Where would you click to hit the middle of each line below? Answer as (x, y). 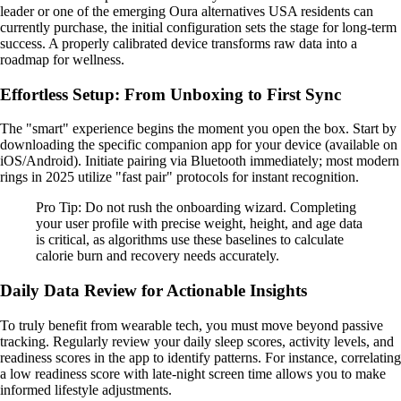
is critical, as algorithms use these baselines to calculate (190, 240)
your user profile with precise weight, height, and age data (199, 224)
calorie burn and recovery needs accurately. (158, 256)
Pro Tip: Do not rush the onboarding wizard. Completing (196, 208)
